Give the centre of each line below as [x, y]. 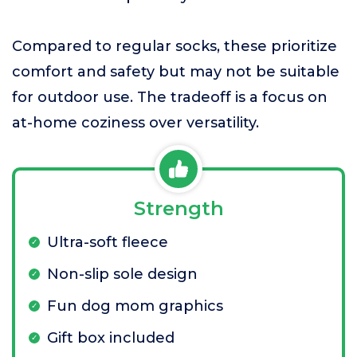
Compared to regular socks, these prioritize [175, 47]
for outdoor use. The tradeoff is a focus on [170, 98]
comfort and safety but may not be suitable [176, 72]
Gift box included [111, 338]
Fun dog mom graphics [135, 306]
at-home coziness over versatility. [135, 123]
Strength [178, 209]
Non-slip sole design [122, 275]
